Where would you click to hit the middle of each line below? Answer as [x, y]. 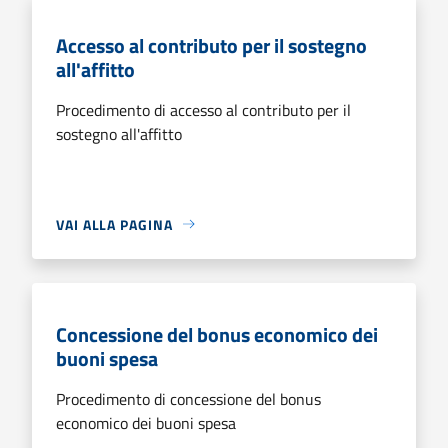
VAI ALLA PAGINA [114, 224]
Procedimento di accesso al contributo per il [203, 109]
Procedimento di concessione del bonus [188, 398]
